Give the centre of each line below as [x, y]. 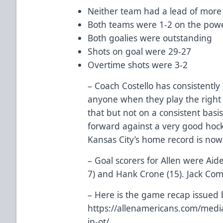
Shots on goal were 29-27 [140, 51]
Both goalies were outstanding [150, 38]
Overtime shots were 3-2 [138, 64]
